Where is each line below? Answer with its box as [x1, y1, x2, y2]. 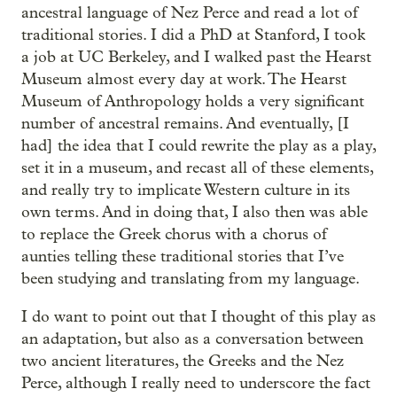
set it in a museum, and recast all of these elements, [21, 159, 373, 177]
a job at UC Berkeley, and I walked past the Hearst [21, 48, 371, 66]
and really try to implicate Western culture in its [21, 181, 350, 199]
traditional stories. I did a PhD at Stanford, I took [21, 26, 365, 44]
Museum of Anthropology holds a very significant [21, 92, 364, 111]
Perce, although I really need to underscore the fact [21, 374, 370, 393]
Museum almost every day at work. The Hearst [21, 70, 346, 89]
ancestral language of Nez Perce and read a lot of [21, 4, 358, 22]
